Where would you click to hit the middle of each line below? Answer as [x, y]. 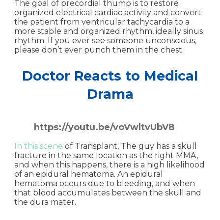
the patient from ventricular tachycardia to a [102, 22]
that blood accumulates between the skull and [108, 193]
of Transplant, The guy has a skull [131, 146]
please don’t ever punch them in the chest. [99, 50]
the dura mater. [45, 202]
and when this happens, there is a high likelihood [110, 165]
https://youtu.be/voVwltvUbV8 [104, 127]
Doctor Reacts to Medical [110, 76]
